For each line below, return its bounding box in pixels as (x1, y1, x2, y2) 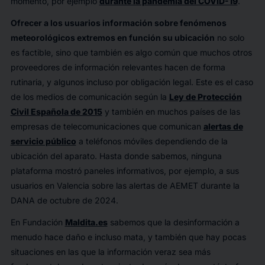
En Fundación (10, 217, 65, 227)
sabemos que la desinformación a (107, 217, 240, 227)
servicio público (10, 136, 76, 146)
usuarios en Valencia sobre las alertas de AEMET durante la (10, 180, 240, 190)
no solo (214, 33, 244, 43)
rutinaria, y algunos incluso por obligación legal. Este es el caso (10, 77, 253, 87)
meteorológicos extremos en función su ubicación (10, 33, 215, 43)
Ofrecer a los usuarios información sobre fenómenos (10, 18, 227, 28)
